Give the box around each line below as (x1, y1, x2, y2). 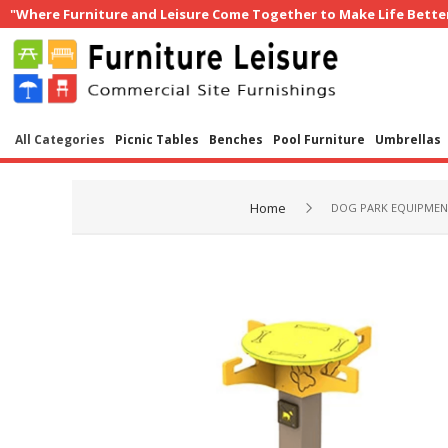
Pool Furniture (273, 131, 365, 148)
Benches (209, 131, 263, 148)
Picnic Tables (115, 131, 199, 148)
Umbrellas (375, 131, 441, 148)
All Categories (15, 131, 105, 148)
